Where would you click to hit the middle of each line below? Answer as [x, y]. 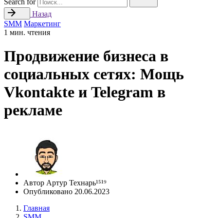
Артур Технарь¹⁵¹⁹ [76, 182]
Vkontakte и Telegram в [85, 92]
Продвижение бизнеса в [86, 56]
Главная [36, 208]
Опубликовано [49, 191]
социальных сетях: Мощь [94, 74]
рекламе [33, 110]
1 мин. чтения [27, 32]
